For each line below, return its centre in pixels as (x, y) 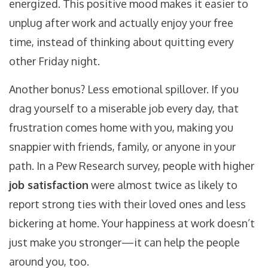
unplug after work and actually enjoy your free (121, 23)
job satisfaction (49, 185)
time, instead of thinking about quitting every (121, 42)
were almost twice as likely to (163, 185)
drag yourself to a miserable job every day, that (124, 109)
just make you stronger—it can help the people (124, 243)
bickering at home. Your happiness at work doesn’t (132, 223)
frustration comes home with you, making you (121, 128)
